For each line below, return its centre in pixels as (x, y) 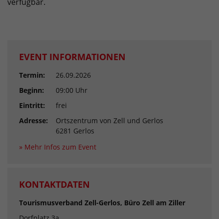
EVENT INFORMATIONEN (72, 57)
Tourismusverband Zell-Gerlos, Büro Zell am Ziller (102, 203)
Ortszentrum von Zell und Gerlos (109, 121)
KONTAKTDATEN (55, 185)
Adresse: (33, 121)
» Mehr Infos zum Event (58, 147)
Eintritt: (32, 106)
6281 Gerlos (75, 131)
